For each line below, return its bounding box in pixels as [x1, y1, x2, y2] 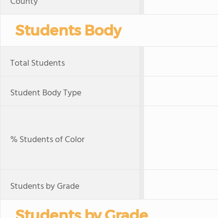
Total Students [10, 56, 65, 71]
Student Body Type [10, 86, 81, 100]
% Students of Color [10, 133, 85, 147]
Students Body [15, 21, 121, 39]
